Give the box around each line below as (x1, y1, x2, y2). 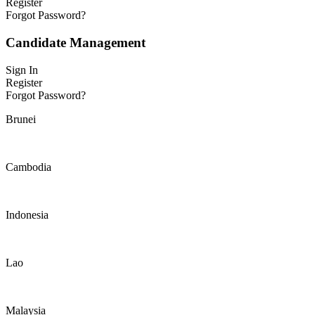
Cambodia (6, 160, 51, 173)
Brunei (6, 112, 36, 125)
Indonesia (6, 208, 49, 221)
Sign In (6, 63, 38, 76)
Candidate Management (6, 34, 146, 50)
